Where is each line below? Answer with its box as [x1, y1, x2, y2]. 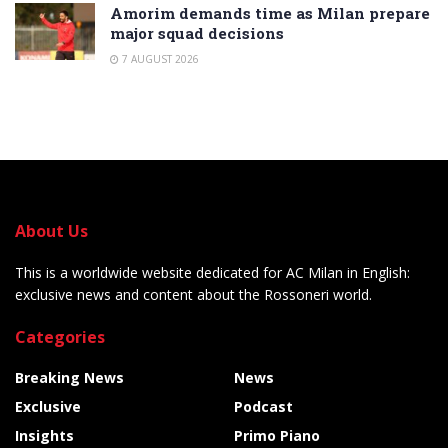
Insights [15, 425, 74, 445]
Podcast [234, 396, 293, 416]
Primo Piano [234, 425, 320, 445]
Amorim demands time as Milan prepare [110, 2, 430, 23]
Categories [15, 325, 105, 348]
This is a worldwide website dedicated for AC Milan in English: [15, 262, 410, 282]
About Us [15, 219, 88, 242]
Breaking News [15, 367, 124, 387]
